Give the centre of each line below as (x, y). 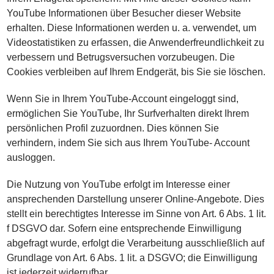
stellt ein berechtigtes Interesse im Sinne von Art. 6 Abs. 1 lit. (137, 214)
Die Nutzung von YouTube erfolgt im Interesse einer (119, 184)
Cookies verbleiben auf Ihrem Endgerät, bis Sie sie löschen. (136, 72)
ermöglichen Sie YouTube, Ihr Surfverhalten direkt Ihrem (128, 113)
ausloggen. (31, 157)
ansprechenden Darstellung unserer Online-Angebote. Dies (136, 199)
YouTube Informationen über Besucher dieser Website (124, 13)
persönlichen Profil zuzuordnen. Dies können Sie (113, 128)
